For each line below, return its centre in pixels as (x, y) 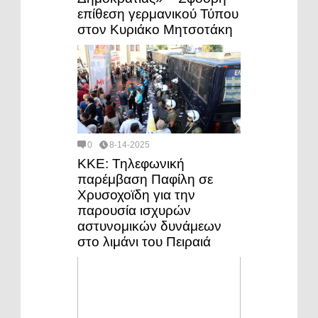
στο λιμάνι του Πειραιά (144, 242)
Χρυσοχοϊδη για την (136, 195)
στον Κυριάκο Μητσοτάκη (155, 29)
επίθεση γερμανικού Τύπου (158, 13)
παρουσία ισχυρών (134, 211)
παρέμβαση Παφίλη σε (145, 180)
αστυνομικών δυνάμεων (149, 226)
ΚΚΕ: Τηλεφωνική (131, 164)
